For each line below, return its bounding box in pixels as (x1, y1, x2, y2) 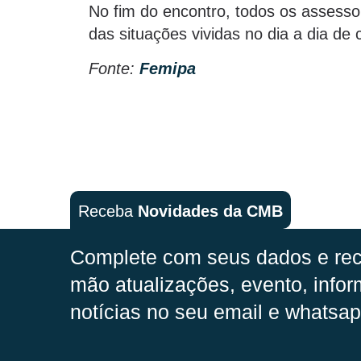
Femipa (139, 59, 196, 77)
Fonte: (89, 59, 139, 77)
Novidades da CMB (138, 201, 283, 220)
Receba (78, 201, 138, 220)
